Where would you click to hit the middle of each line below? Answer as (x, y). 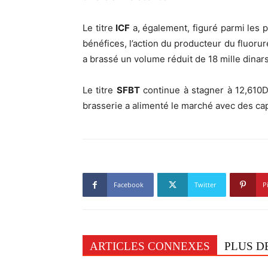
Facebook (129, 185)
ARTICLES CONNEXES (150, 246)
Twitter (205, 185)
